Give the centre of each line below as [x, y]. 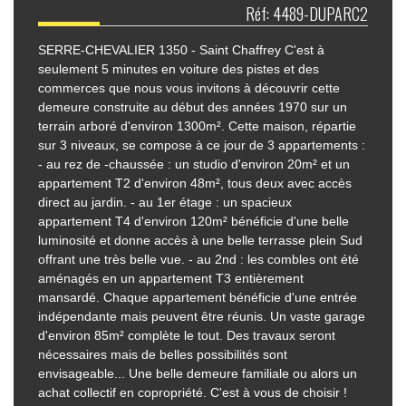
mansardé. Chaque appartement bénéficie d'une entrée [198, 298]
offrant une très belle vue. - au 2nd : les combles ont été [199, 260]
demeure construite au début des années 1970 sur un [193, 107]
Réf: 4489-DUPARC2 [306, 14]
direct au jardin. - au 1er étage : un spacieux [165, 203]
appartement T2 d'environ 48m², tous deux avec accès [195, 184]
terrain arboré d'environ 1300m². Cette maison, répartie [198, 126]
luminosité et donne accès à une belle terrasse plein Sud [201, 241]
